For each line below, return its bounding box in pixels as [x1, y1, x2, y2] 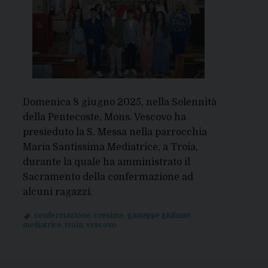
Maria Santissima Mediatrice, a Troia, [22, 141, 198, 153]
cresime [93, 211, 124, 220]
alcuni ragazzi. [22, 186, 93, 197]
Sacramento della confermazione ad [22, 171, 193, 182]
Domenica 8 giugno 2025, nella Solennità [22, 96, 217, 108]
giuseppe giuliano [127, 211, 191, 220]
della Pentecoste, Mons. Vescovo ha [22, 111, 186, 123]
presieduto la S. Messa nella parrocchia [22, 126, 207, 138]
